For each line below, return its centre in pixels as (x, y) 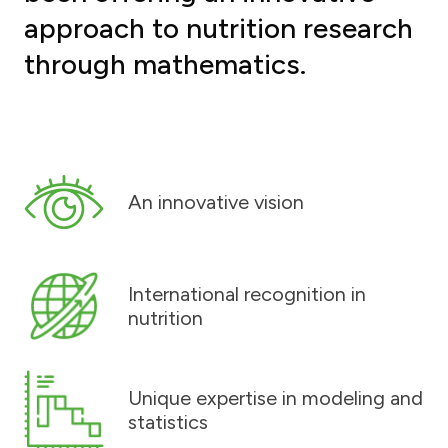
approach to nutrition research (218, 27)
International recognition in (247, 293)
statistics (168, 421)
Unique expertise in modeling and (275, 397)
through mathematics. (165, 63)
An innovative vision (216, 201)
